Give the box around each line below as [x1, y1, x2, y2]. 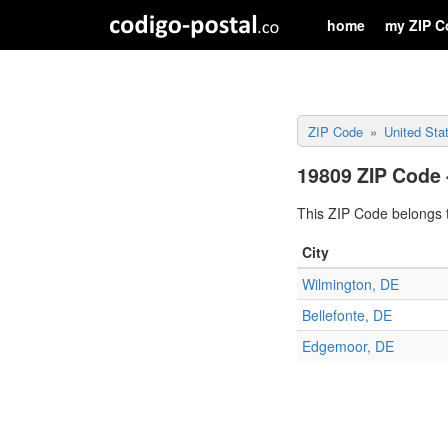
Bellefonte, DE [302, 305, 392, 325]
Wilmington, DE [302, 274, 399, 294]
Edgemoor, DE [302, 336, 394, 356]
